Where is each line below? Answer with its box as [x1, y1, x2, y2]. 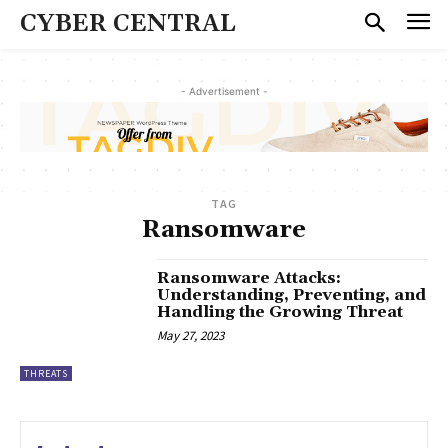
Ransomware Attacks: [157, 268, 342, 289]
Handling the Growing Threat [157, 302, 404, 323]
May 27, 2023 [157, 327, 225, 345]
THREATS [24, 367, 68, 381]
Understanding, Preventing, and [157, 285, 427, 306]
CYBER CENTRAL [20, 9, 236, 39]
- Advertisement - [180, 84, 268, 97]
